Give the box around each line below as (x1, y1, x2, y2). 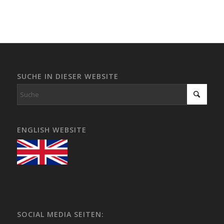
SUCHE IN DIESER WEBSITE (16, 71, 118, 81)
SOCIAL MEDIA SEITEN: (16, 209, 104, 219)
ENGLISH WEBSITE (16, 124, 86, 134)
